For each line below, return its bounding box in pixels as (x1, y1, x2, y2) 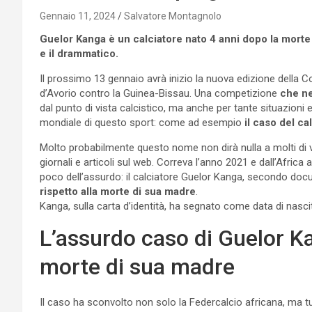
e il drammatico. (40, 47, 118, 60)
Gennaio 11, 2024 (40, 10, 116, 22)
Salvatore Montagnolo (124, 10, 221, 22)
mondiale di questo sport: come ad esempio (40, 116, 244, 129)
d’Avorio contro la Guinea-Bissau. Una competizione (40, 86, 280, 100)
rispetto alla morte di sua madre (40, 185, 196, 198)
